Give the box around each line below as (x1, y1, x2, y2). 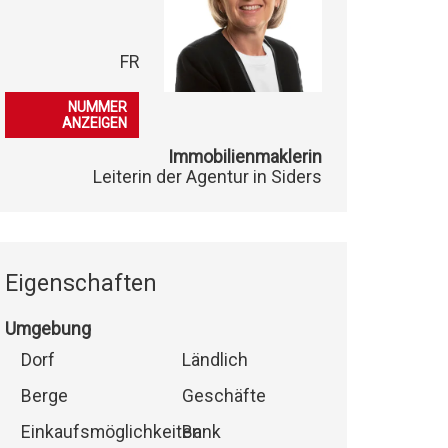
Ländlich (181, 350, 248, 371)
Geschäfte (181, 386, 266, 407)
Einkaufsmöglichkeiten (20, 422, 202, 443)
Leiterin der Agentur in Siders (93, 167, 323, 188)
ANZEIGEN (61, 115, 127, 132)
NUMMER (67, 99, 127, 116)
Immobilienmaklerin (168, 147, 323, 168)
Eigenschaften (4, 270, 157, 298)
